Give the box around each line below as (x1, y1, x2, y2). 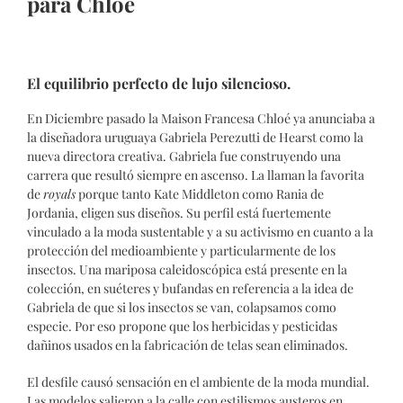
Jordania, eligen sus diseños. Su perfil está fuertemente (27, 204, 331, 222)
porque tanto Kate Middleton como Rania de (76, 185, 324, 203)
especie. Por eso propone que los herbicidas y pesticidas (27, 318, 337, 336)
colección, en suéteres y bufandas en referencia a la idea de (27, 280, 354, 298)
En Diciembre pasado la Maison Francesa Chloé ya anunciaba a (27, 110, 375, 128)
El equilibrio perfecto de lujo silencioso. (27, 74, 291, 94)
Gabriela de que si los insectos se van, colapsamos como (27, 299, 336, 317)
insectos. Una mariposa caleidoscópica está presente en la (27, 261, 347, 279)
